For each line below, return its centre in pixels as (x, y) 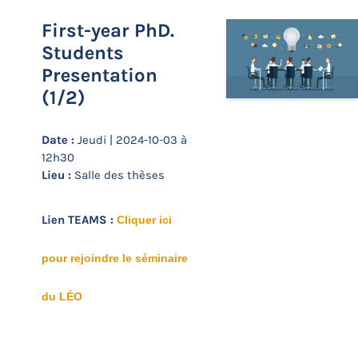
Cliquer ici (144, 220)
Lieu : (56, 175)
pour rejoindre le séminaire (115, 258)
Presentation (99, 75)
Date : (58, 140)
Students (83, 53)
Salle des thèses (118, 175)
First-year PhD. (108, 30)
